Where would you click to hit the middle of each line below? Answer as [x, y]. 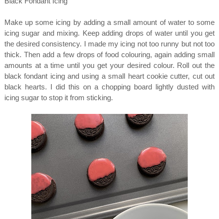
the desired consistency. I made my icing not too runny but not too [109, 44]
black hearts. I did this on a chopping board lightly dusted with [109, 87]
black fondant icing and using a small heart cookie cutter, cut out [109, 76]
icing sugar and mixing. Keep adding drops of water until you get [109, 33]
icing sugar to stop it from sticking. [59, 98]
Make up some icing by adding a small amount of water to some [109, 22]
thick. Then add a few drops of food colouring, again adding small [109, 55]
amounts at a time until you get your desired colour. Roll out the [109, 65]
